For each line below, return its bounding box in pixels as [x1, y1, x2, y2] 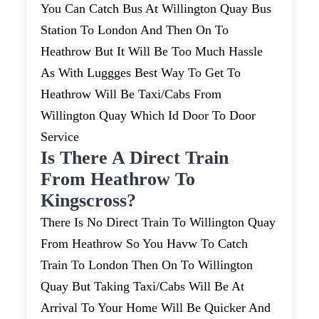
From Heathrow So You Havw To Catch [41, 236, 249, 251]
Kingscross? [41, 190, 137, 211]
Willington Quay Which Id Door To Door [41, 108, 256, 123]
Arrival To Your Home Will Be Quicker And [41, 300, 271, 315]
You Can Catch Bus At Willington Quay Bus [41, 1, 272, 16]
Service [41, 130, 80, 145]
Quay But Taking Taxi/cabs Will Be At [41, 279, 245, 294]
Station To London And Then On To [41, 23, 229, 38]
